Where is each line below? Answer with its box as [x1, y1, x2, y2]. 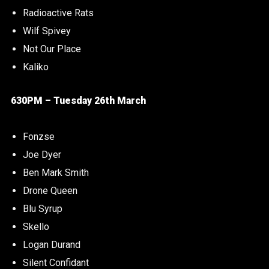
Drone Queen [22, 184, 77, 196]
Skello [22, 220, 49, 232]
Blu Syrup [22, 202, 62, 214]
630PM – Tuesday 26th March [10, 94, 146, 106]
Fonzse [22, 130, 55, 142]
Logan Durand [22, 238, 80, 250]
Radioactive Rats [22, 7, 94, 19]
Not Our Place [22, 43, 81, 55]
